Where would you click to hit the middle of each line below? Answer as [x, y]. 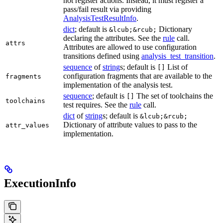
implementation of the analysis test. [118, 85]
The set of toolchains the [174, 96]
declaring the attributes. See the [113, 38]
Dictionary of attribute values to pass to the [130, 124]
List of [176, 67]
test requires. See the [96, 105]
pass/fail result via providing [107, 9]
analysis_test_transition [177, 56]
